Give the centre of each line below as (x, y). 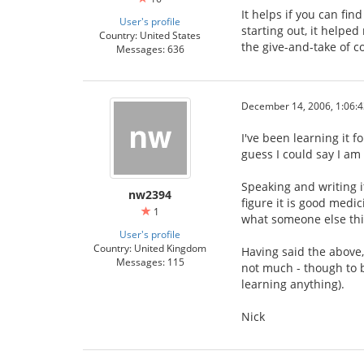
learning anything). (293, 284)
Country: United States (150, 35)
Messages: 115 (150, 261)
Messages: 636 (150, 48)
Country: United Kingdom (150, 247)
